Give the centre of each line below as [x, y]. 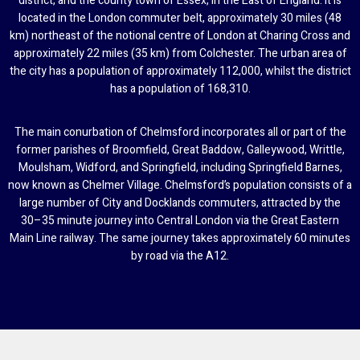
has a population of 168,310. [180, 88]
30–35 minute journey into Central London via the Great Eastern [180, 220]
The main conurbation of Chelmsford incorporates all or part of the [180, 132]
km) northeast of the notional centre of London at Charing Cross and [180, 35]
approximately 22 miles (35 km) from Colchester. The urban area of [180, 53]
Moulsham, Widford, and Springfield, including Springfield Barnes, [180, 167]
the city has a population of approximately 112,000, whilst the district [180, 71]
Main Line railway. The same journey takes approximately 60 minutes [180, 238]
